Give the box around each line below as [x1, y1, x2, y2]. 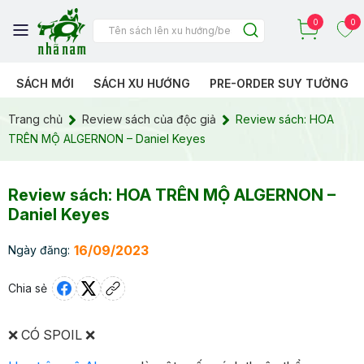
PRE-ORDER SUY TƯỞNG [210, 76, 349, 90]
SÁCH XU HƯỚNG [93, 76, 190, 90]
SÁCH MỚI [16, 76, 74, 90]
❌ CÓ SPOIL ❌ [8, 326, 95, 343]
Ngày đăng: [8, 243, 70, 258]
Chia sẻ [8, 281, 47, 296]
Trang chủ [8, 111, 63, 126]
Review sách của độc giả [82, 111, 216, 126]
